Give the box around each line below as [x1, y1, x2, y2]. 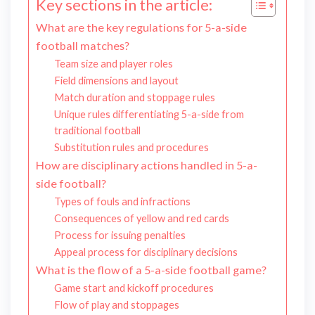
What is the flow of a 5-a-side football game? [36, 263, 266, 277]
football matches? [36, 39, 129, 53]
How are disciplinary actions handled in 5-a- [36, 158, 257, 172]
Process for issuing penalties [53, 229, 186, 242]
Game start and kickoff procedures [53, 282, 214, 295]
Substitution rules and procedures [53, 141, 209, 154]
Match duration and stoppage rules [53, 91, 215, 104]
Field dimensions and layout [53, 75, 179, 87]
